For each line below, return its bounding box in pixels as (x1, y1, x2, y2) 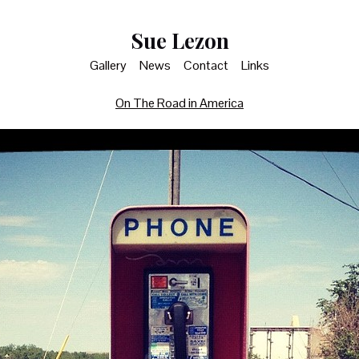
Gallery (90, 57, 127, 74)
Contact (184, 57, 228, 74)
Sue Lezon (130, 26, 229, 54)
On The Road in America (115, 95, 244, 111)
